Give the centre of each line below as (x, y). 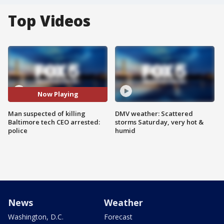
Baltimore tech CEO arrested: (54, 122)
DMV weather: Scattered (154, 113)
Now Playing (58, 94)
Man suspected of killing (47, 113)
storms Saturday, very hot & (159, 122)
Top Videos (49, 21)
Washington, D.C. (36, 216)
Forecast (118, 216)
